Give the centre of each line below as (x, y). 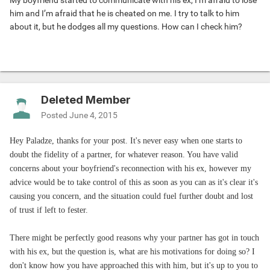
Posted (55, 115)
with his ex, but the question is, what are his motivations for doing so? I (132, 252)
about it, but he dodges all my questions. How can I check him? (126, 27)
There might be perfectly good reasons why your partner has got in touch (134, 238)
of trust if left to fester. (49, 210)
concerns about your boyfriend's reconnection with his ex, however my (130, 169)
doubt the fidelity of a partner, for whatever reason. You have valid (124, 155)
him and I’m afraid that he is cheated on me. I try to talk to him (124, 14)
